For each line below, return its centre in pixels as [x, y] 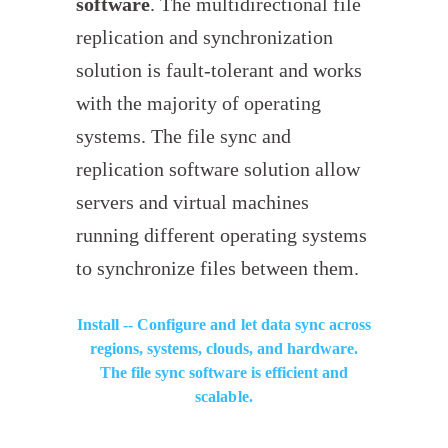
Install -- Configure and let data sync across [224, 325]
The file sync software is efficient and [224, 373]
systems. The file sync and [184, 137]
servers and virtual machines [193, 203]
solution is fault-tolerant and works [219, 71]
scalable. [224, 397]
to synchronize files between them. [218, 269]
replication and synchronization [205, 38]
